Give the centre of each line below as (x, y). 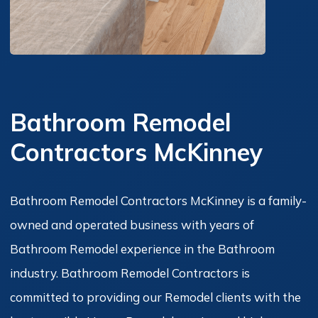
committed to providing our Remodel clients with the (155, 297)
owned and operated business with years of (132, 224)
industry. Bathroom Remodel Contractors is (130, 273)
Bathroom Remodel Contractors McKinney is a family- (158, 200)
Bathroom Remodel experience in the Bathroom (142, 248)
